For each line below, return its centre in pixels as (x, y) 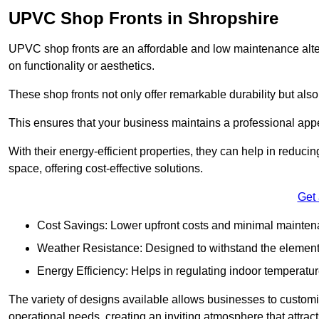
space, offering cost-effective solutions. (106, 169)
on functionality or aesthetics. (82, 66)
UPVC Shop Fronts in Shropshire (143, 19)
